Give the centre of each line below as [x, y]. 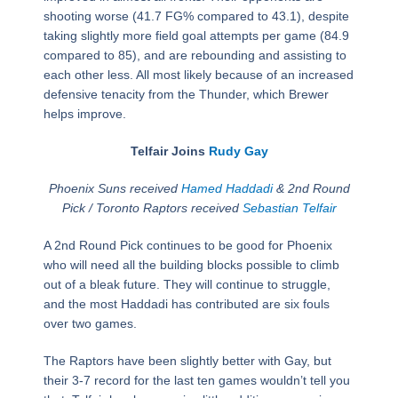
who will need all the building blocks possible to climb [191, 265]
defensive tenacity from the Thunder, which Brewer [186, 95]
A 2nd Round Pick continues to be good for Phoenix [187, 246]
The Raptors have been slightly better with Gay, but [187, 361]
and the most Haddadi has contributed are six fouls [186, 304]
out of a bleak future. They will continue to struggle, [187, 285]
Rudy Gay [238, 151]
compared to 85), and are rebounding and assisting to [195, 56]
